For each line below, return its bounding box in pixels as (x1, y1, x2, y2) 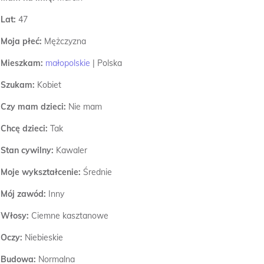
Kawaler (56, 145, 87, 156)
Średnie (83, 167, 112, 177)
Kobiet (37, 80, 61, 90)
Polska (97, 58, 122, 68)
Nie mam (68, 101, 102, 112)
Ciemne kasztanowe (31, 210, 108, 221)
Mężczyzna (42, 36, 86, 47)
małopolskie (45, 58, 90, 68)
